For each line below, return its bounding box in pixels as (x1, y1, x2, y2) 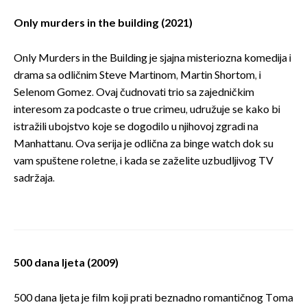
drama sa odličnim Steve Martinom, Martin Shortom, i (14, 69, 261, 83)
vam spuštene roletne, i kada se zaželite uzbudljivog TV (14, 155, 273, 169)
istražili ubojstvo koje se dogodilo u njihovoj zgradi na (14, 121, 258, 134)
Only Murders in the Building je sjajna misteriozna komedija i (14, 52, 291, 66)
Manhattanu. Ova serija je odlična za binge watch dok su (14, 138, 273, 151)
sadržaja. (14, 172, 55, 186)
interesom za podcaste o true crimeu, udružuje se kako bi (14, 103, 280, 117)
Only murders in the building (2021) (14, 17, 193, 31)
